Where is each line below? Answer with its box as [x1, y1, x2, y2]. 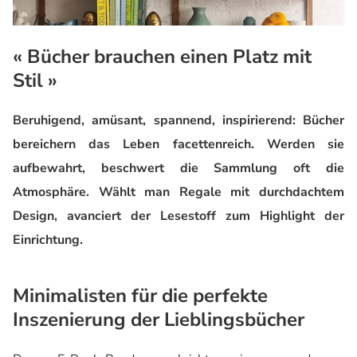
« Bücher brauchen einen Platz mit [13, 43, 312, 69]
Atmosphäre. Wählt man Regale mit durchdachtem [13, 182, 344, 201]
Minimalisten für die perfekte [13, 282, 268, 308]
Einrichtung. [13, 230, 83, 249]
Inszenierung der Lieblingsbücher [13, 306, 304, 332]
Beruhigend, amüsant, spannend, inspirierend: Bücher [13, 111, 344, 129]
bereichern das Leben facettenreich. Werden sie [13, 135, 344, 153]
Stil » [13, 67, 57, 93]
